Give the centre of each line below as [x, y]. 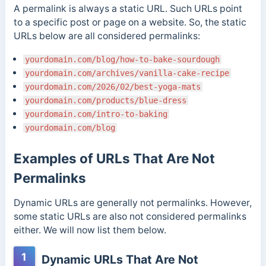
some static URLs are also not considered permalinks [130, 216]
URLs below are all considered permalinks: [107, 36]
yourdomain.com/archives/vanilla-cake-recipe [127, 73]
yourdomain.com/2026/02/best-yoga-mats [113, 87]
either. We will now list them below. [91, 230]
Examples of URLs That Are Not [114, 158]
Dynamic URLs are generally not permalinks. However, [132, 202]
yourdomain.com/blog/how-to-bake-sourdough [122, 60]
